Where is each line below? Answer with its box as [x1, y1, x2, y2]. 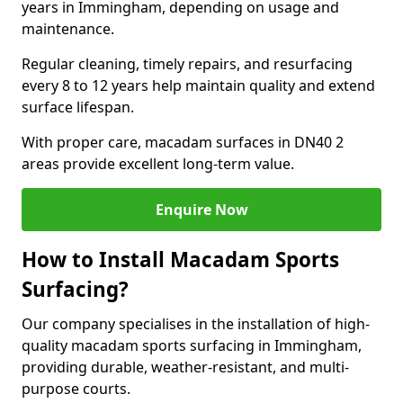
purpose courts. [22, 379, 130, 399]
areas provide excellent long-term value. [22, 154, 294, 174]
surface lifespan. [22, 97, 134, 117]
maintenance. [22, 19, 114, 39]
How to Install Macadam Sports [22, 246, 339, 273]
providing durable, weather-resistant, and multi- [22, 357, 349, 377]
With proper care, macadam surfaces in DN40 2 [22, 132, 344, 152]
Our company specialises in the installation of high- [22, 314, 370, 334]
